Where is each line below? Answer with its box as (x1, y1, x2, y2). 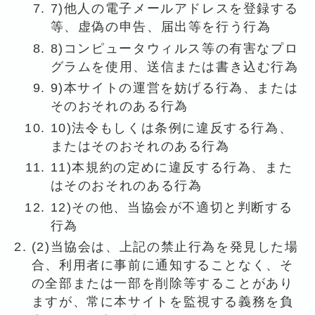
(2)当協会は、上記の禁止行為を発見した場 (31, 240, 299, 255)
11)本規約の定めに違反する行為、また (50, 160, 293, 175)
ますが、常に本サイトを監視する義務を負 (31, 295, 294, 309)
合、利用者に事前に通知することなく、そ (31, 258, 294, 273)
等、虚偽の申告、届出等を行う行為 (50, 20, 271, 34)
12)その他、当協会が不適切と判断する (50, 200, 293, 214)
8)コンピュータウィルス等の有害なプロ (50, 41, 299, 56)
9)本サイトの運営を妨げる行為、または (50, 81, 299, 96)
